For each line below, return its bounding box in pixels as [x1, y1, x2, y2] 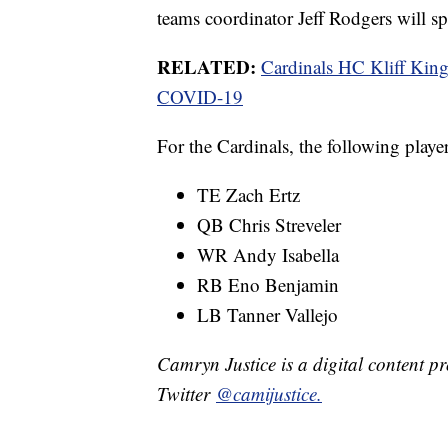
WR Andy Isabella [197, 242, 339, 268]
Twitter [157, 381, 216, 407]
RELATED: [157, 53, 261, 81]
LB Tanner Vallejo [197, 302, 338, 328]
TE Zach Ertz [197, 182, 300, 208]
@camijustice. [216, 381, 322, 407]
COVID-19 [157, 84, 243, 110]
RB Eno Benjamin [197, 272, 339, 298]
